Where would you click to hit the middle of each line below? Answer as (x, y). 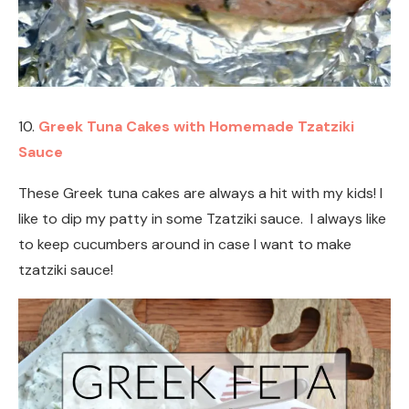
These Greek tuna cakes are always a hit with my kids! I (200, 193)
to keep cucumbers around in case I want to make (185, 244)
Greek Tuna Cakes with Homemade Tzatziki (196, 126)
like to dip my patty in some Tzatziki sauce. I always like (202, 218)
